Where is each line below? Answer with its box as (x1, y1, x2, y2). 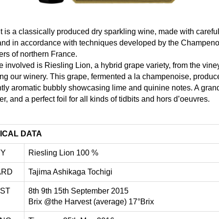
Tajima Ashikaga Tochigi (28, 167, 112, 176)
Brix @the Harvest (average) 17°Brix (28, 197, 154, 206)
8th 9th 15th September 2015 (28, 186, 129, 195)
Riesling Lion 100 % (28, 148, 98, 157)
